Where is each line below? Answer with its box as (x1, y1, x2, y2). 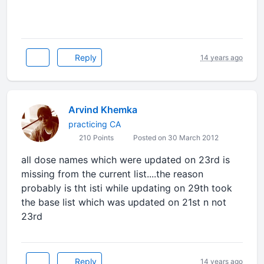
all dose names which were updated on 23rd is (21, 154, 230, 166)
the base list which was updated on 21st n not (21, 196, 226, 208)
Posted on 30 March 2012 (131, 133, 219, 142)
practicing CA (68, 119, 121, 129)
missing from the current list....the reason (21, 168, 203, 180)
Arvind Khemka (68, 104, 137, 115)
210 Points (77, 133, 114, 142)
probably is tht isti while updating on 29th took (21, 182, 232, 194)
